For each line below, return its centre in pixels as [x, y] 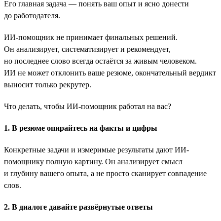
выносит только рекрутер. [48, 84]
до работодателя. [32, 15]
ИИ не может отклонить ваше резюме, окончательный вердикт [110, 73]
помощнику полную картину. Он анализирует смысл [93, 161]
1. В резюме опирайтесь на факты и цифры [81, 128]
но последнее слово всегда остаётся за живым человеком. [100, 61]
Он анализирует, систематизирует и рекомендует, [87, 49]
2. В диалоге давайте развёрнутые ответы [78, 207]
